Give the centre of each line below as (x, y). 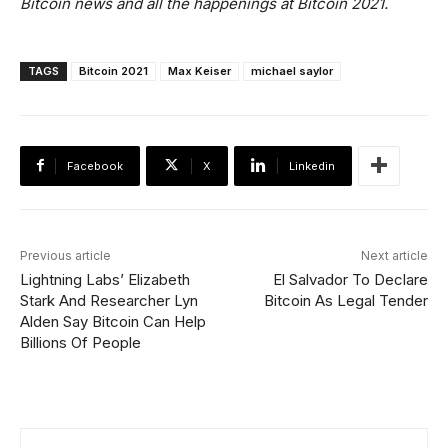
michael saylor (292, 70)
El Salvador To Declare (350, 279)
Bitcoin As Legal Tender (345, 300)
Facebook (95, 165)
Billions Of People (80, 342)
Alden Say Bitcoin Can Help (113, 321)
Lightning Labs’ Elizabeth (105, 279)
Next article (394, 255)
